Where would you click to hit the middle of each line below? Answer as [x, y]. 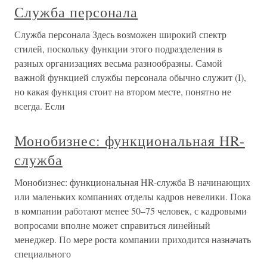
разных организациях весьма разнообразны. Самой [118, 63]
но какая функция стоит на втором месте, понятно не [123, 91]
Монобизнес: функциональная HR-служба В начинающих [132, 182]
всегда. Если [40, 106]
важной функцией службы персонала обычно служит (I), [130, 77]
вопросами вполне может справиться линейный [112, 225]
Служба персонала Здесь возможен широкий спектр [120, 34]
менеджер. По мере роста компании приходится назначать [133, 239]
